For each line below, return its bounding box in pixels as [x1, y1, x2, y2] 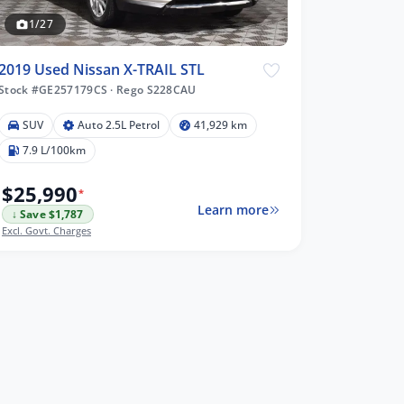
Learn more [197, 201, 269, 219]
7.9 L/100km [23, 142, 86, 158]
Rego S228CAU [113, 81, 197, 97]
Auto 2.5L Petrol [78, 116, 160, 133]
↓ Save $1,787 [12, 207, 84, 221]
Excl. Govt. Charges [2, 223, 91, 237]
